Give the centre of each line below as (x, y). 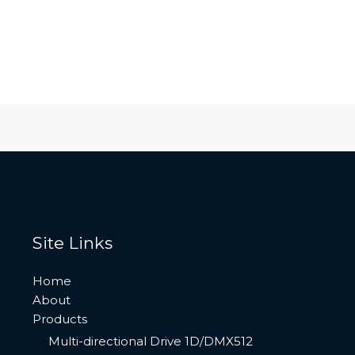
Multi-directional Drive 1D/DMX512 (150, 341)
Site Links (72, 243)
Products (59, 319)
